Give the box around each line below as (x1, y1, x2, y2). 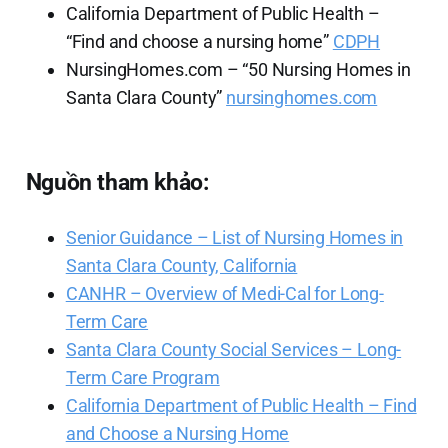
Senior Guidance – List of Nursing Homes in (65, 226, 404, 248)
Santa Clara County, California (65, 254, 298, 276)
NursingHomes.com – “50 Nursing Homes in (65, 58, 411, 80)
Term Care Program (65, 366, 220, 388)
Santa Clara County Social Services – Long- (65, 338, 402, 360)
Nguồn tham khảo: (25, 167, 209, 196)
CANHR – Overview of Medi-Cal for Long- (65, 282, 384, 304)
